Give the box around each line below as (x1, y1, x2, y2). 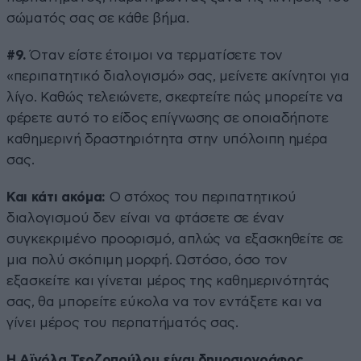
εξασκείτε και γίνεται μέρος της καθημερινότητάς (6, 273, 330, 288)
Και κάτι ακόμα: (6, 189, 110, 204)
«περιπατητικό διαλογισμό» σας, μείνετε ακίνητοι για (6, 68, 350, 83)
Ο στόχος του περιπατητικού (109, 189, 297, 204)
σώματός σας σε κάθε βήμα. (6, 10, 189, 25)
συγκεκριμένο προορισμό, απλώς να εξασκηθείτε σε (6, 231, 344, 246)
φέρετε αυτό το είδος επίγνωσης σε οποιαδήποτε (6, 110, 329, 125)
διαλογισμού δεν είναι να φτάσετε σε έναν (6, 210, 284, 225)
